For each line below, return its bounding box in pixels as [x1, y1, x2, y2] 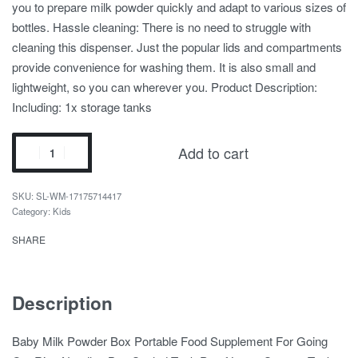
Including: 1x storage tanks [12, 98, 152, 115]
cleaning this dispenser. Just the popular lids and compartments [12, 38, 342, 55]
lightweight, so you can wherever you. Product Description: [12, 78, 317, 95]
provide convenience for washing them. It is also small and [12, 58, 316, 75]
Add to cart [177, 141, 249, 163]
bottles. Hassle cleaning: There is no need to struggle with [12, 18, 311, 35]
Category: [12, 205, 53, 217]
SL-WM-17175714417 [36, 189, 121, 202]
